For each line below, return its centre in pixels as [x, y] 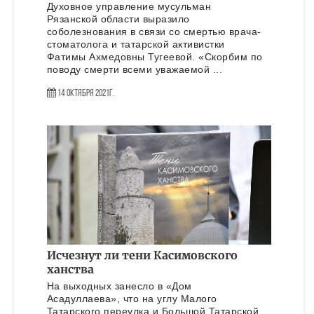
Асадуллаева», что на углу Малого [132, 299]
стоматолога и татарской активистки [136, 44]
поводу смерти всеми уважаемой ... [134, 69]
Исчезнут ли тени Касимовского [142, 255]
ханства [70, 269]
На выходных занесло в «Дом [119, 286]
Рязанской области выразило [118, 19]
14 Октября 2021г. [86, 94]
